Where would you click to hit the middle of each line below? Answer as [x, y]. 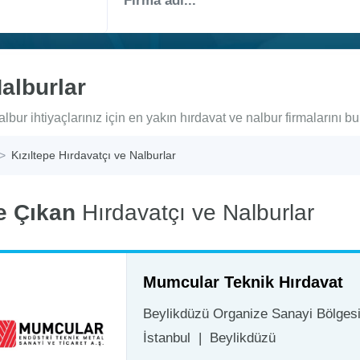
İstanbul [167, 338]
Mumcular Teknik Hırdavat [243, 282]
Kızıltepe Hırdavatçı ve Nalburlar [94, 155]
